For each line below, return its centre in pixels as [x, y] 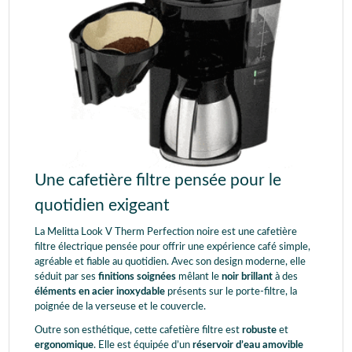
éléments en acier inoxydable [101, 292]
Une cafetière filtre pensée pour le [158, 181]
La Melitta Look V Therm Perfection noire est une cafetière [166, 233]
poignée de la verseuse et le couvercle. [121, 307]
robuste [260, 331]
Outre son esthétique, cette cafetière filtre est [138, 331]
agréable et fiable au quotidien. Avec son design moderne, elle [170, 262]
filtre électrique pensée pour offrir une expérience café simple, [172, 247]
